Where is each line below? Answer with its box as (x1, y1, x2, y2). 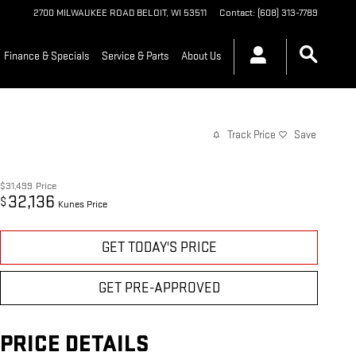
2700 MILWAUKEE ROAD (33, 6, 134, 19)
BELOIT (137, 6, 166, 19)
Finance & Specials (4, 49, 89, 63)
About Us (181, 49, 221, 63)
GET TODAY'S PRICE (101, 239, 217, 257)
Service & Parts (102, 49, 168, 63)
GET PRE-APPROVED (98, 280, 220, 297)
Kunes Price (58, 198, 107, 211)
